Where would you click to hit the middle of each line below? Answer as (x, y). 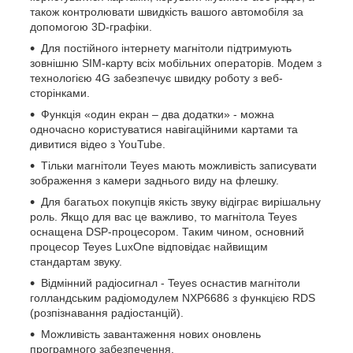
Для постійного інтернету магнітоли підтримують (166, 48)
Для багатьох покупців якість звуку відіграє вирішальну (181, 201)
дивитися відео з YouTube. (98, 144)
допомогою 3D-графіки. (91, 26)
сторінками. (60, 93)
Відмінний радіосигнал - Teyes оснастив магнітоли (171, 282)
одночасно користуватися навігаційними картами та (164, 129)
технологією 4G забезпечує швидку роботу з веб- (156, 78)
